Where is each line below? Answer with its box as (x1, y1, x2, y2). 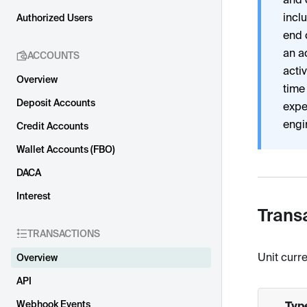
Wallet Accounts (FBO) (16, 144, 115, 155)
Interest (16, 191, 51, 201)
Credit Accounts (16, 121, 88, 132)
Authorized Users (16, 12, 93, 23)
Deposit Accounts (16, 97, 95, 108)
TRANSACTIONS (27, 228, 100, 239)
